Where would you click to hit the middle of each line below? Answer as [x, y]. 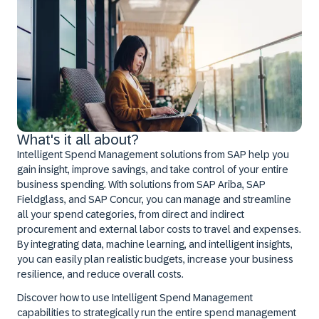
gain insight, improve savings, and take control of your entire [153, 169]
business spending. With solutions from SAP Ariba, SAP [141, 184]
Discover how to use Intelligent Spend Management [135, 298]
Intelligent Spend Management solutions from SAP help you [153, 155]
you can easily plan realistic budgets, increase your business [155, 259]
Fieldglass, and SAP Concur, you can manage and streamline [154, 199]
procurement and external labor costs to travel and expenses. [159, 229]
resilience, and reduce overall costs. [100, 274]
